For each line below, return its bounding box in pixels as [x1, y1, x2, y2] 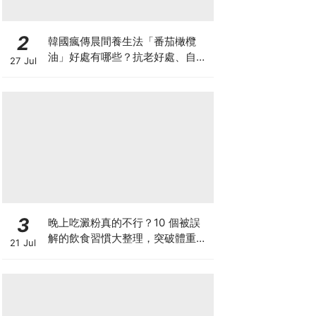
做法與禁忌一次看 [47, 65, 133, 79]
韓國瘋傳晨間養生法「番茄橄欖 [47, 34, 196, 48]
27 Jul [9, 55, 37, 66]
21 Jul [10, 236, 36, 248]
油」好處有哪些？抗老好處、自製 [47, 49, 207, 63]
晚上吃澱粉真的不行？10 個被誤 [47, 216, 200, 229]
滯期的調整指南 [47, 247, 122, 260]
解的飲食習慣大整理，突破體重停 [47, 231, 207, 245]
